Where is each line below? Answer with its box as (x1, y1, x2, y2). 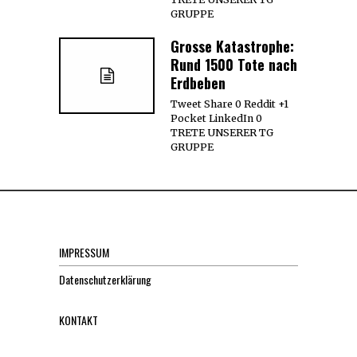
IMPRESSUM (59, 243, 109, 261)
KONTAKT (59, 311, 98, 328)
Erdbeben (171, 72, 226, 93)
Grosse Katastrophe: (171, 35, 294, 57)
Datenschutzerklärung (59, 270, 151, 288)
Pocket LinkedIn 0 (171, 112, 262, 124)
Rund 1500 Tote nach (171, 53, 297, 75)
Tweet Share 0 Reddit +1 (171, 97, 288, 110)
